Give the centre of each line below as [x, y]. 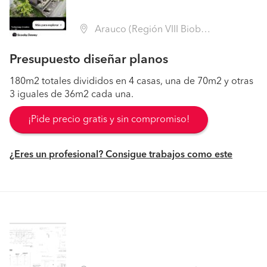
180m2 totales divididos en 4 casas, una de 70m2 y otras [131, 82]
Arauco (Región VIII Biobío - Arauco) [147, 30]
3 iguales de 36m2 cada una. [72, 95]
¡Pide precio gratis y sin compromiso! [109, 120]
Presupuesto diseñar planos [89, 60]
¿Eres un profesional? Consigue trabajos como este [121, 155]
